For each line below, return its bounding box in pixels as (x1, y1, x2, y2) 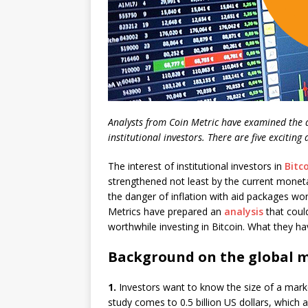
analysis (224, 205, 263, 219)
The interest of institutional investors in (108, 159, 285, 173)
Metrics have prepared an (108, 205, 224, 219)
